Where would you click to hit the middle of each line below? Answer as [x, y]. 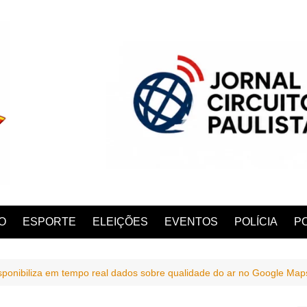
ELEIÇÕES [120, 221]
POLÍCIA [256, 221]
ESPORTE [49, 221]
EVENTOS [191, 221]
